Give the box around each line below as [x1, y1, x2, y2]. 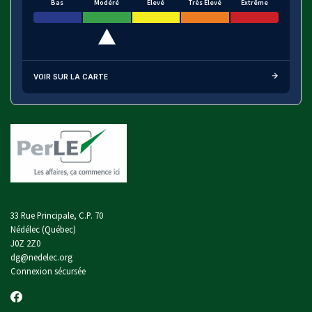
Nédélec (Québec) [10, 223, 76, 235]
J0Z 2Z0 [10, 237, 40, 249]
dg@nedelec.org [10, 251, 72, 263]
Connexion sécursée [10, 265, 86, 276]
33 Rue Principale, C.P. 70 [10, 209, 103, 221]
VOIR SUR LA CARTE [33, 72, 108, 81]
